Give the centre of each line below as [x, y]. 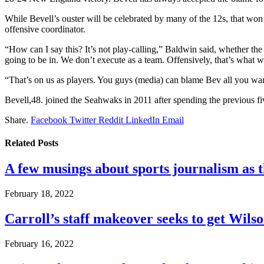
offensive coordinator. [45, 29]
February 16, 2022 [39, 244]
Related [21, 143]
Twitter [83, 120]
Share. [16, 120]
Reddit [111, 120]
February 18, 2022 [39, 194]
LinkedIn [143, 120]
